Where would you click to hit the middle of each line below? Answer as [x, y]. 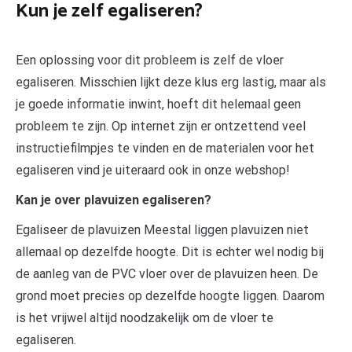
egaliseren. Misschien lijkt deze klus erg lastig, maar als [171, 82]
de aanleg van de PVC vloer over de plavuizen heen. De [167, 274]
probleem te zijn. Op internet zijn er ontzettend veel [161, 126]
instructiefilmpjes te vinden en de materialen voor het [165, 148]
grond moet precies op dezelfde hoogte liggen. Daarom [170, 296]
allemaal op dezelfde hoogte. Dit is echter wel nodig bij [170, 252]
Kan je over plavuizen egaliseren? [114, 200]
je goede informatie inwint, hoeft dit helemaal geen [158, 104]
